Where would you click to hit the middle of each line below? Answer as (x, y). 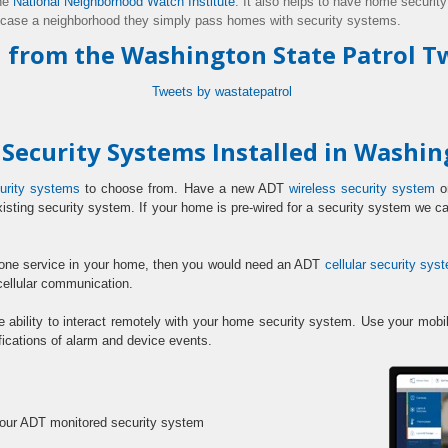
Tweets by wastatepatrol (222, 91)
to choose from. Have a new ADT (184, 188)
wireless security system (362, 188)
